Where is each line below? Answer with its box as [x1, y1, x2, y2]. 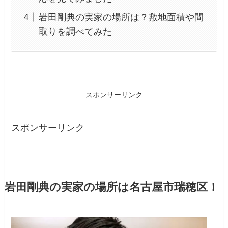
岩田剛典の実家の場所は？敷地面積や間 [39, 12, 204, 22]
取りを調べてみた [39, 26, 112, 37]
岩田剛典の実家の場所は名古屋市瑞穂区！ [4, 181, 219, 193]
